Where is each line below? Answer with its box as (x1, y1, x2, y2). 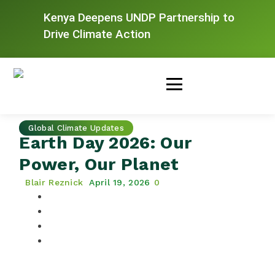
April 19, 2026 (89, 177, 150, 187)
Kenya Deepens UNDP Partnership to (44, 10, 235, 25)
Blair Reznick (25, 177, 83, 187)
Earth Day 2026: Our (19, 132, 192, 153)
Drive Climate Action (44, 26, 151, 41)
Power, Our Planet (19, 153, 179, 174)
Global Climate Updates (28, 123, 125, 133)
